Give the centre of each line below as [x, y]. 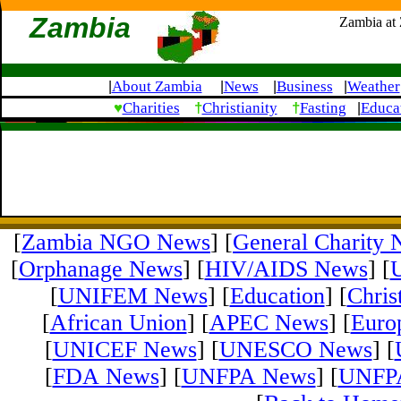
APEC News [269, 323]
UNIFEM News [132, 296]
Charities [151, 108]
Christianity [239, 108]
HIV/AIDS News [286, 269]
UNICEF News [124, 350]
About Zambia [157, 86]
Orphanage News [100, 269]
